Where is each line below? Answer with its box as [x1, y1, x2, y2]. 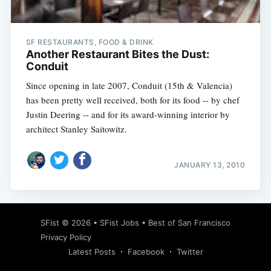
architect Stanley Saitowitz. [25, 123, 127, 135]
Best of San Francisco [148, 218, 230, 228]
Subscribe [196, 186, 246, 199]
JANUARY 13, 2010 [174, 160, 246, 169]
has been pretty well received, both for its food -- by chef [25, 94, 240, 106]
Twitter [176, 247, 203, 257]
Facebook [127, 247, 165, 257]
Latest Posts [68, 247, 116, 257]
